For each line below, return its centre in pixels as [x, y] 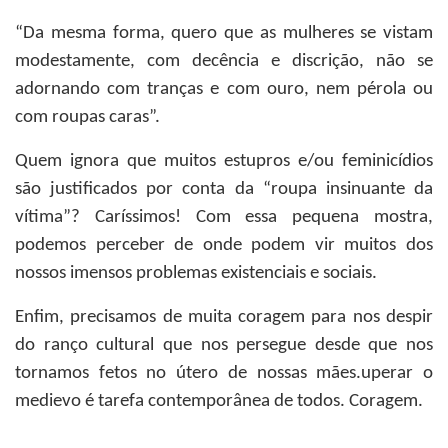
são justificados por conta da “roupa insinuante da [224, 189]
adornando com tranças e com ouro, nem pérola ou [224, 89]
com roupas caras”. [87, 117]
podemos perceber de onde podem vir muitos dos [224, 245]
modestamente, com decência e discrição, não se [224, 61]
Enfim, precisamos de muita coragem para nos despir [224, 317]
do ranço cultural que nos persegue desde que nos [224, 345]
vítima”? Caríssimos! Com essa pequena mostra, [224, 217]
